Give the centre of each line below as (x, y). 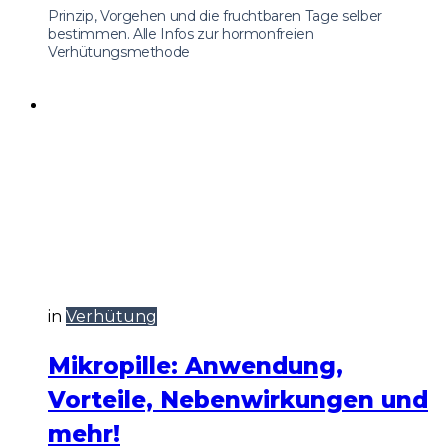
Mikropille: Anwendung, (195, 366)
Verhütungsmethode (119, 52)
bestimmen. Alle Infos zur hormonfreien (181, 34)
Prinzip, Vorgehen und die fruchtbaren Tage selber (215, 16)
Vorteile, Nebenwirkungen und (238, 400)
